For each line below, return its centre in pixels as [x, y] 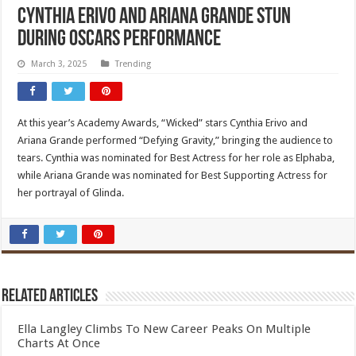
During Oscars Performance [120, 40]
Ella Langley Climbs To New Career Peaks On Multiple [164, 329]
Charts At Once [59, 343]
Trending [133, 64]
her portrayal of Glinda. [71, 193]
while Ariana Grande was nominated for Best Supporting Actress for [173, 175]
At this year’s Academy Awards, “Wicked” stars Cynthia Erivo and [163, 123]
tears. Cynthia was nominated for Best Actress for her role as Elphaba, [176, 158]
